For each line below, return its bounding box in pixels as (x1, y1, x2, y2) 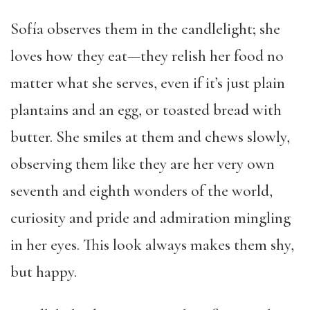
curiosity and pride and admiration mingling (10, 208, 291, 228)
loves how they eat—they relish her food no (10, 46, 284, 66)
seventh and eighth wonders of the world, (10, 181, 273, 201)
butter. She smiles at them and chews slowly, (10, 127, 290, 147)
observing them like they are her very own (10, 154, 275, 174)
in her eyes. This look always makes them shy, (10, 235, 294, 255)
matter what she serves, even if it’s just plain (10, 73, 285, 93)
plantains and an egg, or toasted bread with (10, 100, 282, 120)
